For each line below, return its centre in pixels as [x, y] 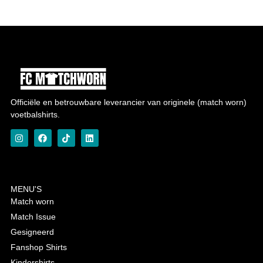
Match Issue [33, 217]
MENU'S [26, 189]
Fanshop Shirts [38, 247]
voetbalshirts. [35, 115]
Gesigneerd [32, 232]
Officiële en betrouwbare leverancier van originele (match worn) [128, 102]
